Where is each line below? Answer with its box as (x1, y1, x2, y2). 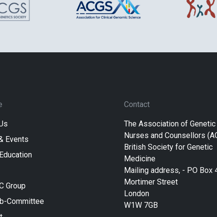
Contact (124, 99, 150, 109)
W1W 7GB (124, 200, 158, 210)
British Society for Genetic (124, 142, 213, 152)
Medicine (124, 154, 155, 163)
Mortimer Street (124, 177, 178, 186)
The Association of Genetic (124, 119, 216, 128)
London (124, 188, 149, 198)
